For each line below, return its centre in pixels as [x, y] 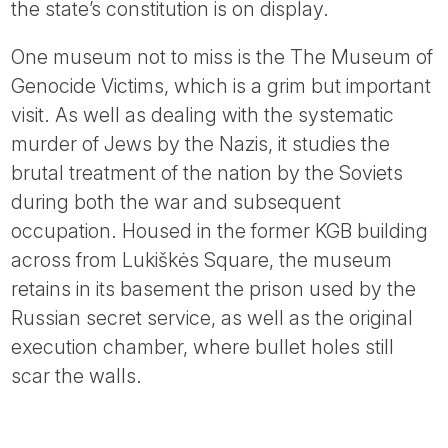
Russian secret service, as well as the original [212, 318]
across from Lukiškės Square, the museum [202, 260]
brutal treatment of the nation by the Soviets [207, 173]
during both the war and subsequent [176, 202]
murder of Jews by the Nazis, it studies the [201, 144]
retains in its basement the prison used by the [214, 289]
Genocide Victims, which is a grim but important [221, 86]
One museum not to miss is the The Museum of [222, 57]
